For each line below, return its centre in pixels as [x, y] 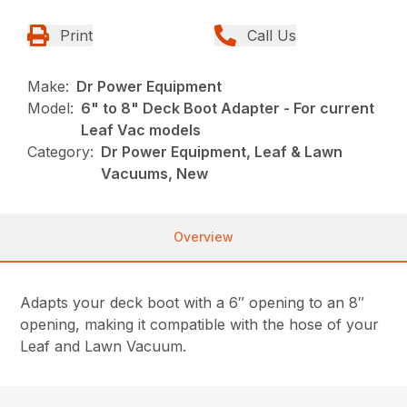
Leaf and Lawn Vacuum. [104, 347]
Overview [203, 237]
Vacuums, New [155, 174]
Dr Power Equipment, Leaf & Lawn [222, 152]
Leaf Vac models [141, 130]
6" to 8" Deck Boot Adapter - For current [228, 109]
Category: [61, 152]
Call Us [272, 36]
